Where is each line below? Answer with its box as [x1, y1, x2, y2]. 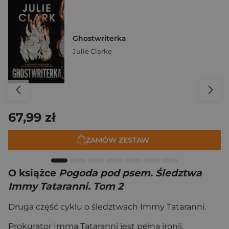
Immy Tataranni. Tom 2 [8, 180, 123, 192]
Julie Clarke [73, 47, 112, 56]
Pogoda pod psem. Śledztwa [59, 167, 202, 179]
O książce [8, 167, 59, 179]
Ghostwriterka [73, 34, 126, 43]
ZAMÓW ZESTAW [86, 135, 149, 145]
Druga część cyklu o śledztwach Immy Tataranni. [8, 202, 206, 212]
